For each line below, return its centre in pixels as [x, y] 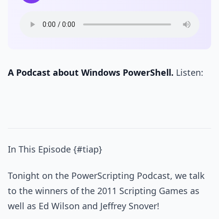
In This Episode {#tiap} [55, 149]
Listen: [188, 72]
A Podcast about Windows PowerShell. [91, 72]
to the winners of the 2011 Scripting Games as [104, 190]
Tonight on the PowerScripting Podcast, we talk [106, 175]
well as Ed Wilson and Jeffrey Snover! [84, 206]
